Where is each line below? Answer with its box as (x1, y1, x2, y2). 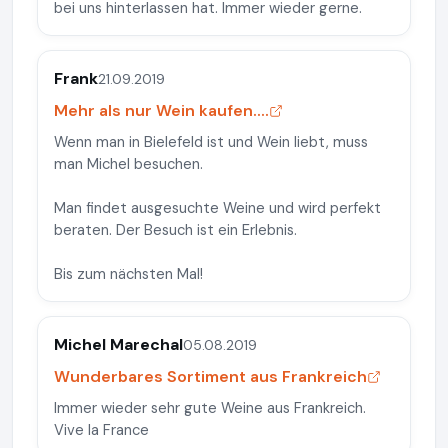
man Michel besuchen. (54, 154, 203, 174)
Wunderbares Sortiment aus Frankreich (54, 366, 367, 387)
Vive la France (54, 420, 149, 440)
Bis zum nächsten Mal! (54, 264, 203, 284)
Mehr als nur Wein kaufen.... (54, 100, 269, 121)
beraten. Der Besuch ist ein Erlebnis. (54, 220, 297, 240)
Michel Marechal (54, 334, 183, 355)
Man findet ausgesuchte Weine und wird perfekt (54, 198, 381, 218)
